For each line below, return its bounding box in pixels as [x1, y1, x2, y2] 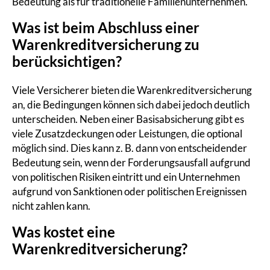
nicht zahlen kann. [12, 199, 90, 213]
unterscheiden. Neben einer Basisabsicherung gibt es [12, 113, 244, 126]
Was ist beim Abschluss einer [12, 19, 199, 37]
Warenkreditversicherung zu [12, 36, 199, 54]
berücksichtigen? [12, 52, 122, 71]
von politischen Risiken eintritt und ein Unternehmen [12, 171, 240, 184]
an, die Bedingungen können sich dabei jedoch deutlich [12, 98, 250, 111]
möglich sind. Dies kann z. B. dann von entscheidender [12, 142, 247, 155]
